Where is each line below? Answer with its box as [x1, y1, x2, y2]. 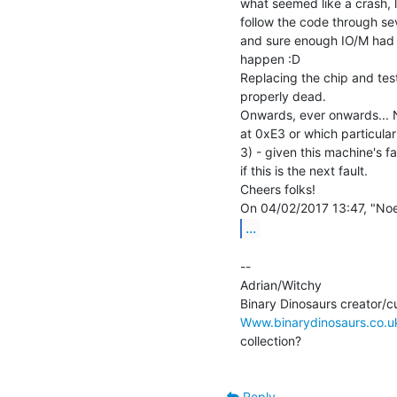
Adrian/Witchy [240, 276, 322, 292]
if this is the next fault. [240, 162, 368, 178]
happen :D [240, 51, 300, 66]
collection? [240, 332, 301, 348]
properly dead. [240, 88, 326, 104]
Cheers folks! [240, 181, 315, 197]
